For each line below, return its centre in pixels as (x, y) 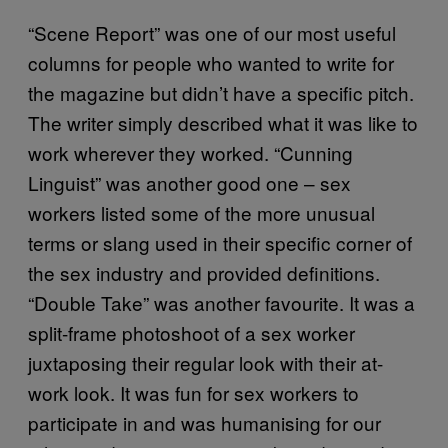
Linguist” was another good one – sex (189, 182)
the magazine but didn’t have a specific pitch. (221, 92)
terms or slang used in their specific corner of (220, 242)
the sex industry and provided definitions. (204, 272)
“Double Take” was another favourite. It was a (221, 302)
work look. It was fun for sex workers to (193, 392)
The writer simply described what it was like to (223, 122)
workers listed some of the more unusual (201, 212)
